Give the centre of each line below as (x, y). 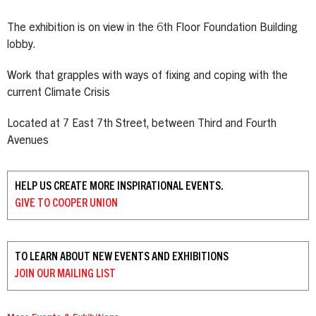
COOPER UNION (84, 203)
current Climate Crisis (59, 93)
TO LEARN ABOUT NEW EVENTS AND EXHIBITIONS (122, 257)
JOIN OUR (35, 274)
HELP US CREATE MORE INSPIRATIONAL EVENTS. (119, 187)
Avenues (28, 141)
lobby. (22, 45)
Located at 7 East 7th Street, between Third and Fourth (142, 124)
